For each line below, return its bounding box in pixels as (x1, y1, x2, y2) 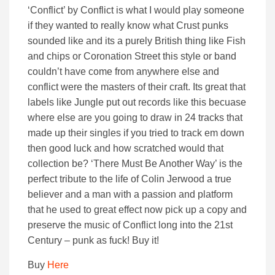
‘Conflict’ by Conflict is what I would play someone (28, 5, 244, 16)
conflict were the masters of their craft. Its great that (28, 82, 246, 93)
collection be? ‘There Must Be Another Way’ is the (28, 158, 242, 169)
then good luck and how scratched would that (28, 143, 223, 154)
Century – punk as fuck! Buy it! (28, 235, 159, 246)
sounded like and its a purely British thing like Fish (28, 36, 246, 47)
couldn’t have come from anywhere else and (28, 66, 219, 77)
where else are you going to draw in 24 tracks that (28, 112, 242, 123)
